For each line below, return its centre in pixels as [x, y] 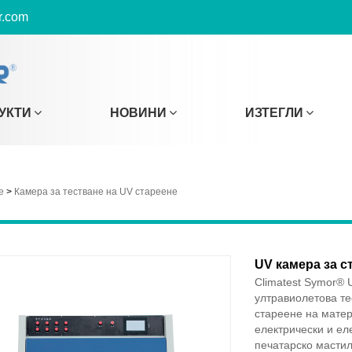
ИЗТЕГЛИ [274, 113]
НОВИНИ [138, 113]
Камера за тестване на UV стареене [96, 192]
